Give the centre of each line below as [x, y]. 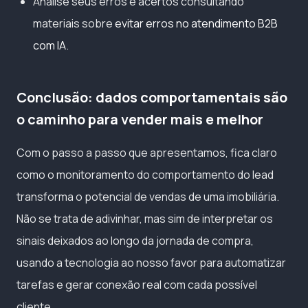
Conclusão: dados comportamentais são [152, 97]
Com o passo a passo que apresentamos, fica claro [147, 152]
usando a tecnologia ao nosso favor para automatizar [151, 262]
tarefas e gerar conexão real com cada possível [137, 284]
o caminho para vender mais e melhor [140, 119]
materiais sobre [74, 23]
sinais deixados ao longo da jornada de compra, [135, 240]
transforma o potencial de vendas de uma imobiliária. [148, 196]
